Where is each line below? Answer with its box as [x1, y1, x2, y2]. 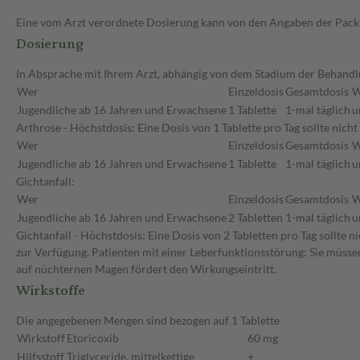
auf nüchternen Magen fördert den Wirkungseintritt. [16, 262, 276, 276]
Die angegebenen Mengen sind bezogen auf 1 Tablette [16, 313, 280, 328]
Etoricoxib [67, 331, 119, 346]
